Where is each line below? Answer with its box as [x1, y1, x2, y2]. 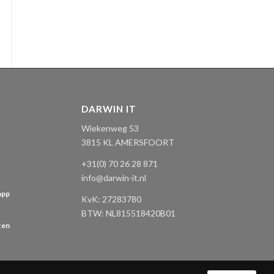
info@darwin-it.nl [81, 172, 146, 183]
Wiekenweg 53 [81, 123, 139, 134]
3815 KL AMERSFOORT [81, 137, 174, 148]
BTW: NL [81, 208, 116, 218]
